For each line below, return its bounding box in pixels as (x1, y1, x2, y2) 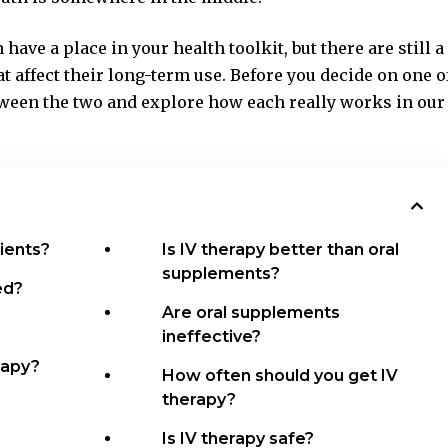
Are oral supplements (162, 302, 341, 322)
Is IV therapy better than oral (162, 239, 400, 259)
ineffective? (162, 326, 262, 346)
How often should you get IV (162, 365, 399, 385)
